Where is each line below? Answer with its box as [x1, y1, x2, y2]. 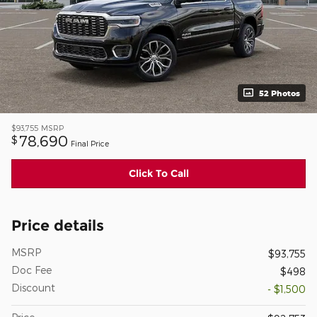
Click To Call [128, 166, 189, 180]
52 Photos [259, 88, 300, 98]
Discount [11, 282, 55, 294]
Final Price [71, 138, 109, 148]
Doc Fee [11, 264, 52, 277]
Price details [11, 217, 104, 235]
